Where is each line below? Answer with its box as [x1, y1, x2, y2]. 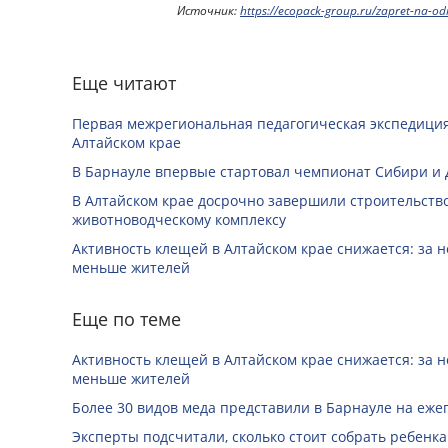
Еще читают [72, 70, 176, 95]
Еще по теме [72, 306, 181, 331]
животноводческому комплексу [72, 209, 286, 229]
